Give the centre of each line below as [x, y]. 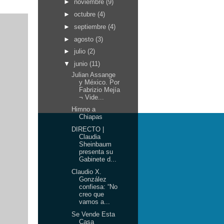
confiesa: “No [98, 186]
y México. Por [99, 82]
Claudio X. [87, 171]
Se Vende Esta [93, 214]
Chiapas [91, 117]
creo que [92, 194]
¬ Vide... [92, 97]
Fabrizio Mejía [100, 89]
